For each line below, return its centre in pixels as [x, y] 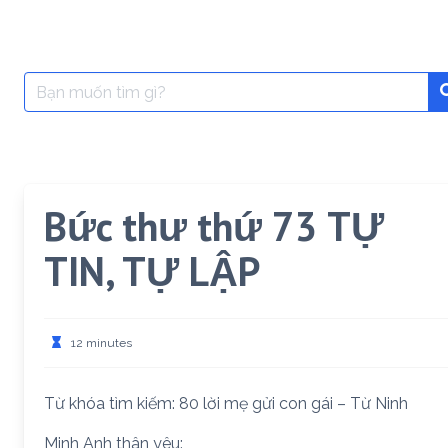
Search [48, 82]
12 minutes [101, 343]
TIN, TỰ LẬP [152, 271]
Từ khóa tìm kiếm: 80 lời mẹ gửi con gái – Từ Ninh [226, 403]
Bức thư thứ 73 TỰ [214, 226]
